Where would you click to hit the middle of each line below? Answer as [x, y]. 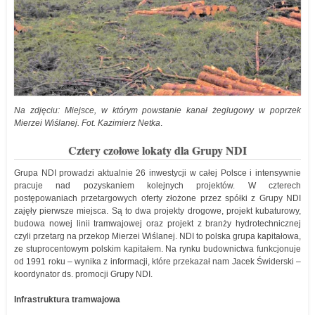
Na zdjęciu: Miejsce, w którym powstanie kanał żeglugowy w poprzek [157, 110]
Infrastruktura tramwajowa [67, 300]
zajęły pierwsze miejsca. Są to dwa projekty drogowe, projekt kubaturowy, [157, 211]
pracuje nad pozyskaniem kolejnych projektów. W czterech [157, 186]
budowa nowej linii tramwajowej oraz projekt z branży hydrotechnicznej [157, 224]
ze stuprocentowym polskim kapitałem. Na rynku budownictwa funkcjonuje [157, 249]
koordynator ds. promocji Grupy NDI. [83, 274]
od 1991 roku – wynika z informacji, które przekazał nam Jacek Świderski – [157, 262]
